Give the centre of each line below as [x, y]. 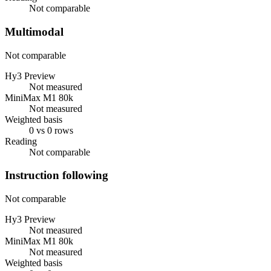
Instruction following [57, 175]
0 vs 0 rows [51, 130]
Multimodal [34, 31]
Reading [21, 141]
